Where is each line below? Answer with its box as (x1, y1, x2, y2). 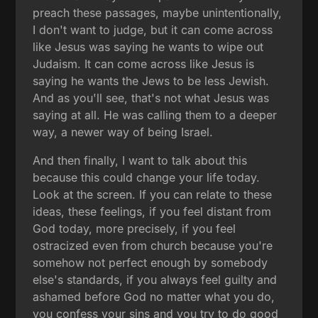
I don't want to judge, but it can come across (33, 22, 273, 37)
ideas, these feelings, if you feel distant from (33, 204, 272, 219)
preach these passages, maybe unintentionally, (33, 5, 283, 20)
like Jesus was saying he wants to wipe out (33, 39, 264, 54)
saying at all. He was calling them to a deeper (33, 107, 278, 122)
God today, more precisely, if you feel (33, 221, 236, 236)
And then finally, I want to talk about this (33, 153, 248, 168)
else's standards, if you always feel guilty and (33, 272, 278, 287)
